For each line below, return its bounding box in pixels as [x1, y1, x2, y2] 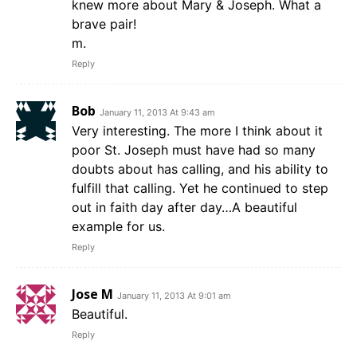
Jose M [72, 284, 113, 303]
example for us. [72, 218, 165, 234]
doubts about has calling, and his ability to [72, 160, 328, 177]
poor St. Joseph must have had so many [72, 141, 316, 158]
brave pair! [72, 15, 136, 32]
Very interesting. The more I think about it [72, 122, 323, 139]
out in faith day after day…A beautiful [72, 198, 297, 215]
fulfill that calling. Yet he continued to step [72, 179, 328, 196]
